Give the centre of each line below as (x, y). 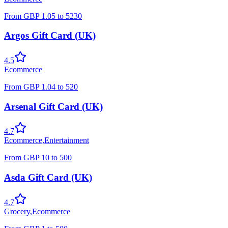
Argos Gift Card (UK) (50, 36)
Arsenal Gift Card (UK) (53, 106)
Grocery (17, 211)
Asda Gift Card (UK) (48, 178)
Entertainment (67, 140)
